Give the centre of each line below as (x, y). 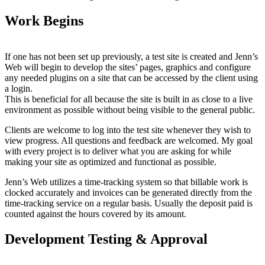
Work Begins (44, 21)
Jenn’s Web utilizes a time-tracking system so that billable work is (126, 182)
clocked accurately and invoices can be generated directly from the (128, 193)
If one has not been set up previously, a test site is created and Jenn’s (131, 57)
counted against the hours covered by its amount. (96, 214)
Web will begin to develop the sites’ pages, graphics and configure (128, 67)
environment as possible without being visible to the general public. (130, 110)
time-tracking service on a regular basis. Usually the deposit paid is (129, 203)
